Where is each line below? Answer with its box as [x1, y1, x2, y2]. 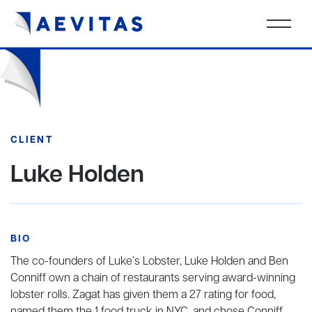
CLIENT [10, 134, 53, 147]
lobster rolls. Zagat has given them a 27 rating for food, [10, 288, 276, 303]
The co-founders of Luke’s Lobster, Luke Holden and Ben [10, 254, 288, 270]
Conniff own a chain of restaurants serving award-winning [10, 271, 295, 286]
